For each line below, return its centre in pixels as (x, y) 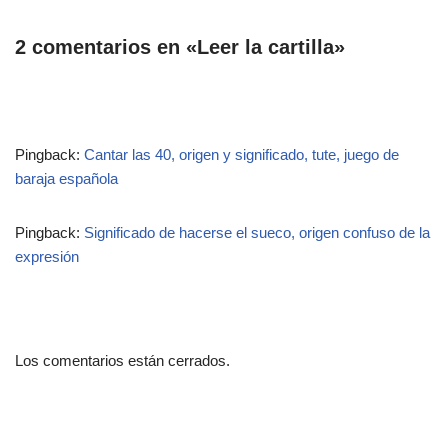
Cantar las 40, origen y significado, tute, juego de (241, 154)
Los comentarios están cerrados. (122, 360)
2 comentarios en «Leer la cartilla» (180, 46)
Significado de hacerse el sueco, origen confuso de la (257, 232)
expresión (47, 256)
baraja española (66, 178)
